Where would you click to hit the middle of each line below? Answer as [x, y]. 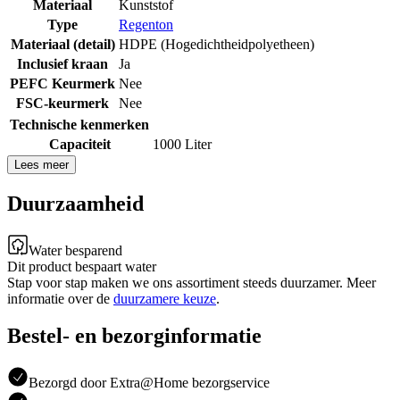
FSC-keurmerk [62, 103]
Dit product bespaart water [82, 266]
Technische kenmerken [79, 124]
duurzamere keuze [165, 298]
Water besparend [75, 250]
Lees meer [42, 164]
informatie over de [60, 298]
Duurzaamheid [75, 203]
